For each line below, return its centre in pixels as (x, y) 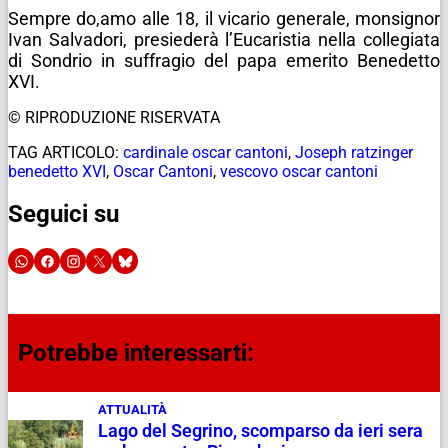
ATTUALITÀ (132, 410)
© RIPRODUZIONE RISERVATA (114, 117)
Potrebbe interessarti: (136, 353)
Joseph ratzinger (354, 152)
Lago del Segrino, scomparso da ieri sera (260, 431)
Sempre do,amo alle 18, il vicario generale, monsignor (224, 18)
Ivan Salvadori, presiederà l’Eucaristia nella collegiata (224, 39)
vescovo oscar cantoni (299, 171)
